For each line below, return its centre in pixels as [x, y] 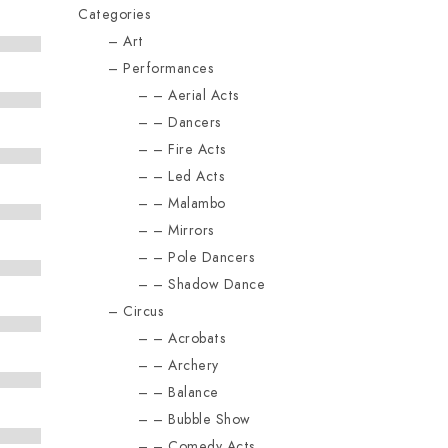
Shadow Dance [217, 284]
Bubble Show [209, 419]
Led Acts [196, 176]
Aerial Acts [203, 95]
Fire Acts [197, 149]
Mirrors [191, 230]
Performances [168, 68]
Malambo [197, 203]
